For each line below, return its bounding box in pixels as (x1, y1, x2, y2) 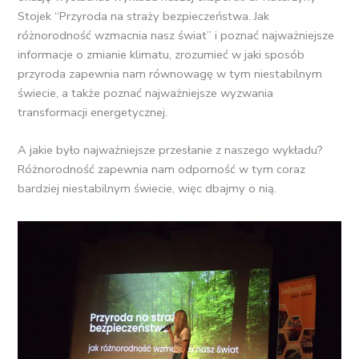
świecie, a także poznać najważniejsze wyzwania (18, 84, 274, 101)
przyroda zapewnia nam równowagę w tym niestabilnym (18, 65, 323, 82)
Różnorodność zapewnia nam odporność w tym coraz (18, 161, 306, 178)
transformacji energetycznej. (18, 103, 171, 120)
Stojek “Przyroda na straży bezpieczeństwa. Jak (18, 7, 270, 24)
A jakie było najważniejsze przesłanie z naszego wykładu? (18, 142, 324, 159)
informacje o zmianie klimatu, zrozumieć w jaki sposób (18, 46, 305, 63)
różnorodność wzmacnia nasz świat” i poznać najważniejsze (18, 26, 335, 43)
